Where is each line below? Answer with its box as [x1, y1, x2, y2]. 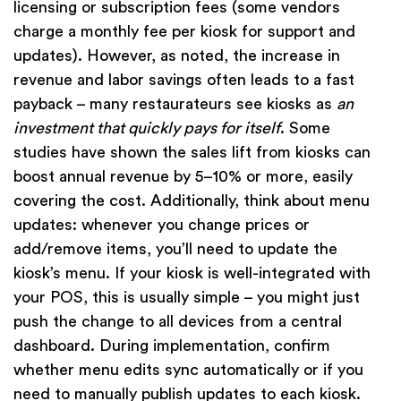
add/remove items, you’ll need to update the [13, 241, 337, 258]
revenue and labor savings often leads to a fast [13, 72, 354, 89]
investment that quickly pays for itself [13, 120, 280, 137]
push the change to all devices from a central [13, 313, 342, 330]
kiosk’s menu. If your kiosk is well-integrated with [13, 265, 371, 282]
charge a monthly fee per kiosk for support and [13, 23, 355, 40]
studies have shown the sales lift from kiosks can [13, 144, 371, 161]
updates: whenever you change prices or [13, 217, 310, 234]
